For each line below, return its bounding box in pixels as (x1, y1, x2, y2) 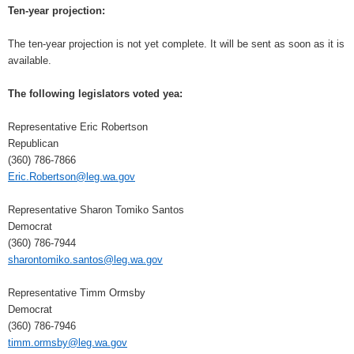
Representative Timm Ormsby (8, 287, 145, 299)
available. (8, 55, 51, 67)
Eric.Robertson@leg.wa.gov (8, 171, 135, 183)
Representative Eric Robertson (8, 121, 148, 134)
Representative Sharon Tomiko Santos (8, 204, 184, 217)
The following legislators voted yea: (8, 88, 183, 100)
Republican (8, 137, 58, 150)
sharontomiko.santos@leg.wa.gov (8, 254, 163, 266)
